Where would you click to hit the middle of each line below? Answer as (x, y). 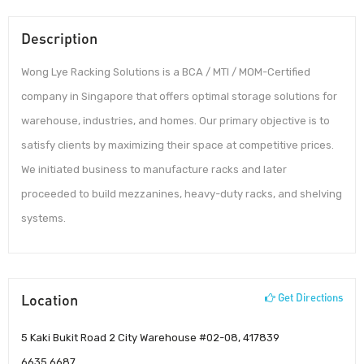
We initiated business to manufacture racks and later (154, 170)
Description (59, 39)
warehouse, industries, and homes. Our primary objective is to (175, 121)
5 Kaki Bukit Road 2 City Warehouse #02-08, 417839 (150, 338)
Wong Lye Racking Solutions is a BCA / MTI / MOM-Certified (166, 72)
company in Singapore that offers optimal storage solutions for (179, 97)
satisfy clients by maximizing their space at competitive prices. (178, 145)
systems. (43, 219)
